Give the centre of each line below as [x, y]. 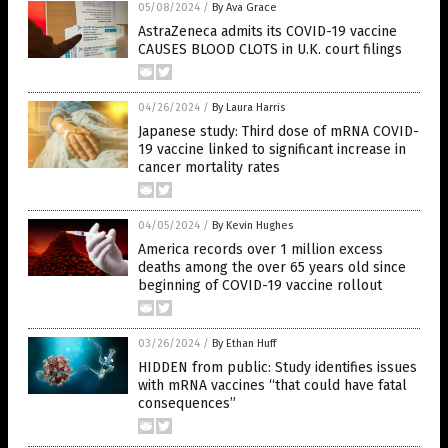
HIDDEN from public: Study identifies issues [277, 368]
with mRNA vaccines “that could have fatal [272, 386]
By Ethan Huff [244, 344]
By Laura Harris [248, 108]
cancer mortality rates [209, 168]
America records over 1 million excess [260, 250]
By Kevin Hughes [252, 226]
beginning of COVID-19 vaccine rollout [260, 286]
